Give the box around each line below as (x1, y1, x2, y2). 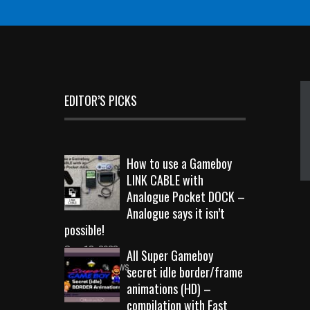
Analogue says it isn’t (127, 203, 225, 222)
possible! (64, 220, 104, 239)
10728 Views (75, 258, 129, 274)
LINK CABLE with (127, 170, 203, 189)
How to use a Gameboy (127, 154, 232, 172)
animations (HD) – (127, 279, 211, 298)
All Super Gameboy (127, 246, 213, 264)
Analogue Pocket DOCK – (127, 187, 245, 206)
